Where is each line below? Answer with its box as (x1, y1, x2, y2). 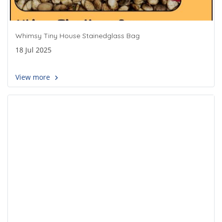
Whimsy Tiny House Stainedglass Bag (15, 31, 140, 41)
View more (15, 72, 52, 82)
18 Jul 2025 (15, 45, 52, 55)
